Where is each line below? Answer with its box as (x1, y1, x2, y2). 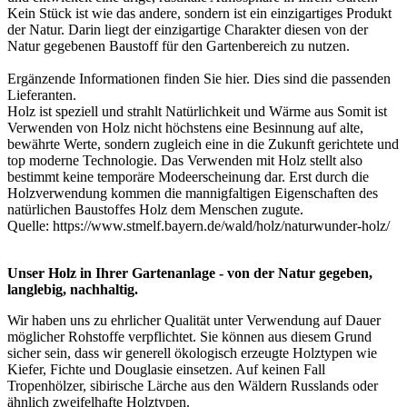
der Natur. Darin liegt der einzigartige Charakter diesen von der (7, 22, 368, 38)
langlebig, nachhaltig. (7, 282, 138, 298)
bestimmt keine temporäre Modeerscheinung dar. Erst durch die (7, 169, 369, 185)
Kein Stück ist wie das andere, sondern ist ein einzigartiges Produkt (7, 5, 392, 22)
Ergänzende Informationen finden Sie (7, 71, 225, 87)
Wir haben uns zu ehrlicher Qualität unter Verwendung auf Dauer (7, 313, 381, 329)
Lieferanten (7, 87, 73, 104)
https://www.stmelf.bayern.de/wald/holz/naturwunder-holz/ (53, 218, 390, 234)
